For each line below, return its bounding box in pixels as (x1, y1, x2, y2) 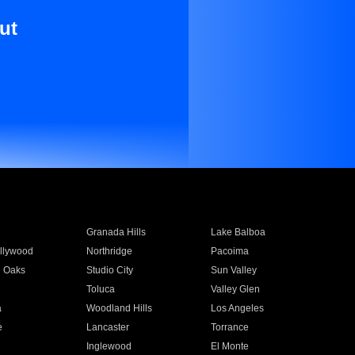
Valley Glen (211, 284, 261, 295)
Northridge (86, 246, 132, 257)
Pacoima (211, 246, 250, 257)
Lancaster (86, 322, 129, 333)
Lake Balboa (211, 227, 266, 238)
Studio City (86, 265, 133, 276)
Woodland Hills (86, 303, 152, 314)
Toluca (86, 284, 115, 295)
